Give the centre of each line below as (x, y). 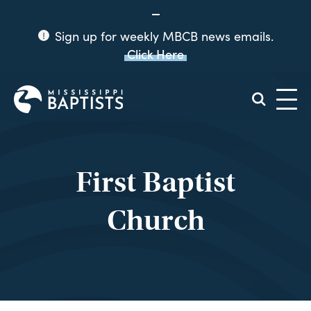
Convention (148, 113)
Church (155, 220)
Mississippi (147, 91)
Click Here (155, 54)
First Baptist (155, 182)
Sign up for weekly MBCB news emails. (162, 36)
